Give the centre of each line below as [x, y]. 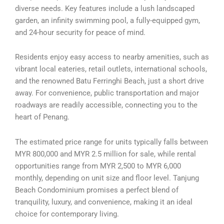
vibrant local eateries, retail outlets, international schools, [111, 69]
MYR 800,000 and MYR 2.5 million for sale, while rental [105, 154]
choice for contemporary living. [67, 214]
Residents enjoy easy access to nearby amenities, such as [112, 57]
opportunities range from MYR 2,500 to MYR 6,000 [98, 166]
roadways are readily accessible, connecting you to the [106, 105]
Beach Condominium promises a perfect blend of [97, 190]
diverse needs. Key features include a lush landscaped [105, 8]
